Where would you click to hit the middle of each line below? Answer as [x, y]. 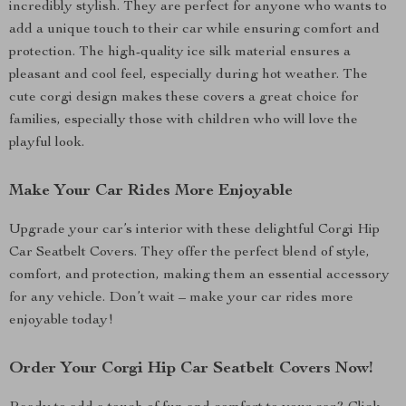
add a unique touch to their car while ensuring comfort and [194, 30]
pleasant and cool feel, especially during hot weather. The [188, 75]
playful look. [47, 143]
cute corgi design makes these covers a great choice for [184, 98]
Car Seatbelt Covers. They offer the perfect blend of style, [189, 253]
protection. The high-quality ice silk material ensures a [180, 53]
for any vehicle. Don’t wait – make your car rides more [181, 298]
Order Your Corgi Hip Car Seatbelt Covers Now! [191, 369]
